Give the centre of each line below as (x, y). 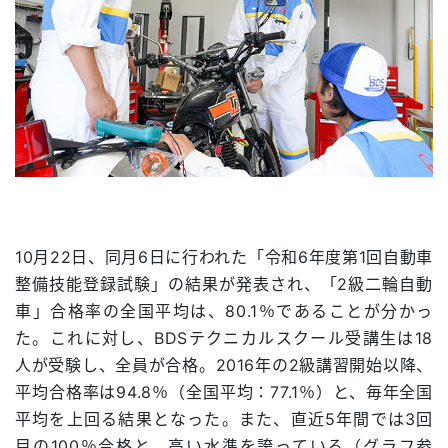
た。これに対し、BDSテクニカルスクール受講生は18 (224, 337)
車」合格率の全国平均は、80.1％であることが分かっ (224, 310)
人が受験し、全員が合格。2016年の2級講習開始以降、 (224, 364)
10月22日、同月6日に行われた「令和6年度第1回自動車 (224, 256)
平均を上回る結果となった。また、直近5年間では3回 (224, 418)
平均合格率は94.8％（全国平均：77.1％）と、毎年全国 (224, 391)
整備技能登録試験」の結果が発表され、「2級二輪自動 (224, 283)
